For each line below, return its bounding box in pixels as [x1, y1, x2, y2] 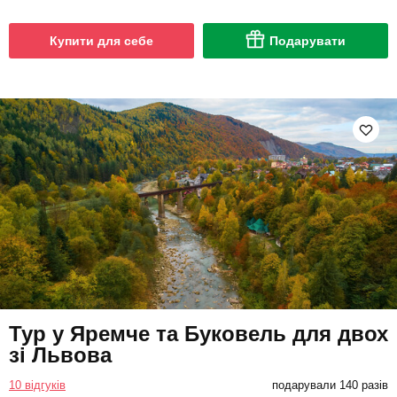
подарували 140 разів [271, 378, 388, 393]
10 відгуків [9, 378, 66, 393]
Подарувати [269, 34, 346, 49]
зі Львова [9, 343, 112, 368]
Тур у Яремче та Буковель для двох [9, 322, 388, 346]
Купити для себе [50, 34, 153, 49]
